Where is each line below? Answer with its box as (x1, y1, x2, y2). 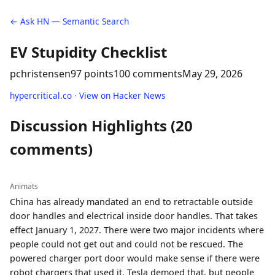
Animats (10, 180, 38, 192)
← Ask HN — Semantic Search (10, 15, 129, 27)
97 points (71, 67, 114, 80)
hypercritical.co (10, 90, 72, 101)
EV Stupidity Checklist (10, 42, 167, 62)
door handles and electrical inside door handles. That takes (10, 209, 258, 222)
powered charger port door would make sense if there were (10, 252, 260, 264)
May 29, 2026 (182, 67, 242, 80)
